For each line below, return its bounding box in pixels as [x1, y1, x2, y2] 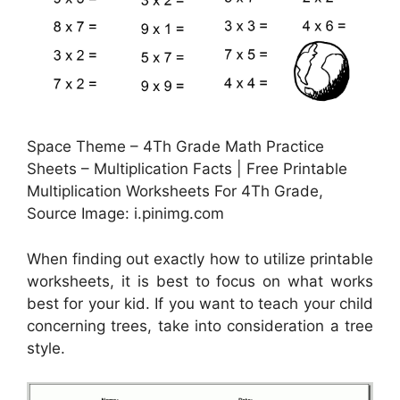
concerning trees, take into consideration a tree [27, 316, 373, 335]
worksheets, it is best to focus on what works [27, 271, 373, 290]
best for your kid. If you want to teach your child [27, 294, 373, 312]
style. [27, 338, 65, 357]
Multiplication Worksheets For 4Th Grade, [27, 182, 323, 201]
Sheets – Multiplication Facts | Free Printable [27, 160, 347, 179]
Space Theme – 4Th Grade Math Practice [27, 137, 324, 156]
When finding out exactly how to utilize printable [27, 249, 373, 268]
